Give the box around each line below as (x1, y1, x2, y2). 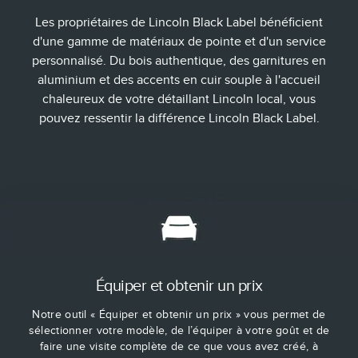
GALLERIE (131, 188, 227, 209)
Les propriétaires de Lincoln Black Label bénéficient (35, 14, 323, 30)
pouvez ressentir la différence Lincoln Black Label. (38, 110, 320, 125)
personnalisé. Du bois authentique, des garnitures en (32, 53, 326, 68)
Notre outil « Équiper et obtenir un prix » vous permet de (32, 308, 326, 320)
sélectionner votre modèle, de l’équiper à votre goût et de (28, 324, 330, 336)
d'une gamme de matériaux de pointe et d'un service (32, 34, 326, 49)
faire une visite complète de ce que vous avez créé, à (40, 340, 318, 352)
